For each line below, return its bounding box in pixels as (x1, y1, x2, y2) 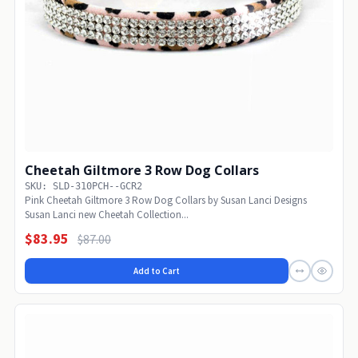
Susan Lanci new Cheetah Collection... (25, 207, 189, 221)
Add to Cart (133, 265, 180, 276)
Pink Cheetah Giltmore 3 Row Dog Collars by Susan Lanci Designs (25, 193, 307, 207)
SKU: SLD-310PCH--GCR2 (25, 180, 142, 192)
